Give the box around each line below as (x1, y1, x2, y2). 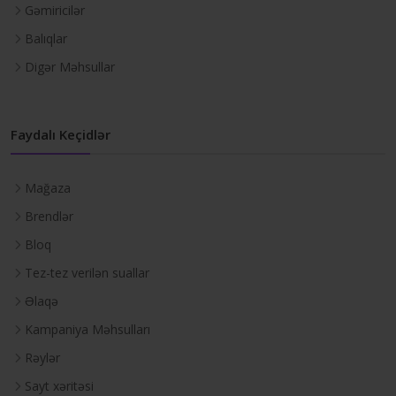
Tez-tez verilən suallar (25, 264, 149, 282)
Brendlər (25, 208, 73, 225)
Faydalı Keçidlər (11, 126, 110, 144)
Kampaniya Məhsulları (25, 321, 150, 339)
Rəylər (25, 349, 60, 367)
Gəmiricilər (25, 2, 85, 19)
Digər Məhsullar (25, 58, 115, 76)
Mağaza (25, 179, 71, 197)
